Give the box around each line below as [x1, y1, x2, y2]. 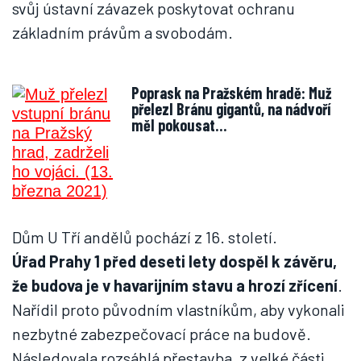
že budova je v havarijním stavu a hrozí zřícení [12, 276, 338, 295]
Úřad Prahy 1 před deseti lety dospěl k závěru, [12, 251, 337, 271]
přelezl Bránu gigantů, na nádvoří [131, 99, 330, 118]
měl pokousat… [131, 115, 226, 135]
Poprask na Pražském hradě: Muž [131, 83, 185, 102]
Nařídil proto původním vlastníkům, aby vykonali [12, 300, 345, 319]
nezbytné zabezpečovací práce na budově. [12, 324, 311, 343]
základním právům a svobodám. [12, 23, 233, 42]
